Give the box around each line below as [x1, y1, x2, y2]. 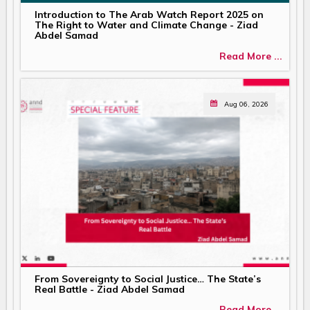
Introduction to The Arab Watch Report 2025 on [35, 8, 264, 21]
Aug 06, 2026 [224, 100, 268, 109]
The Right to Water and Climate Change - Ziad [35, 19, 258, 32]
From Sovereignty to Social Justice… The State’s [35, 273, 261, 286]
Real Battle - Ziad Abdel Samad [35, 283, 185, 296]
